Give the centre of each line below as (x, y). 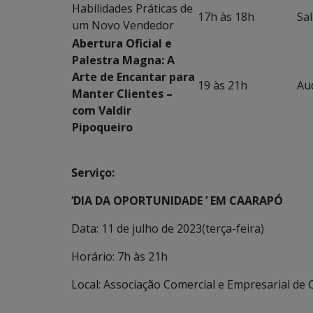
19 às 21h (223, 85)
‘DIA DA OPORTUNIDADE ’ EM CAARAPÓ (177, 201)
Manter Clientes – (122, 94)
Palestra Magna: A (123, 60)
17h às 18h (226, 17)
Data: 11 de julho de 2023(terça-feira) (168, 228)
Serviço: (93, 173)
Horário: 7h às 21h (119, 256)
